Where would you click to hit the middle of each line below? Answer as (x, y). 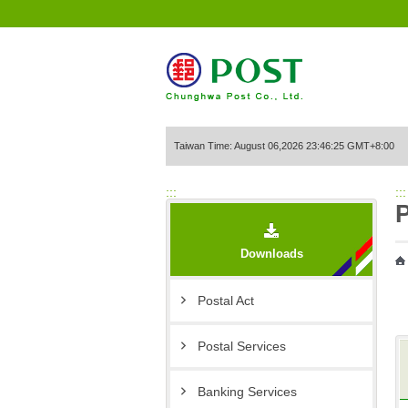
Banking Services (247, 392)
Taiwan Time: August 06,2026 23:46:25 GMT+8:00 (284, 146)
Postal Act (226, 301)
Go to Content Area (77, 23)
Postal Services (242, 347)
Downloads (271, 254)
